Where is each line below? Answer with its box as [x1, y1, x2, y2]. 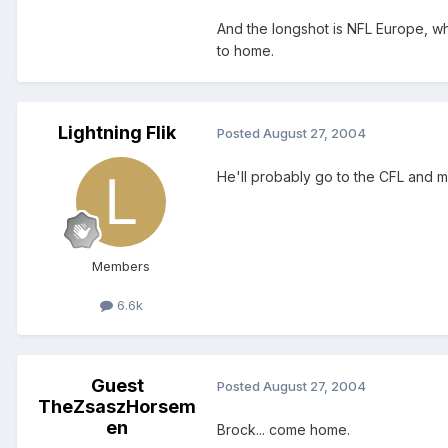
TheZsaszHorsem [38, 395, 196, 417]
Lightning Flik [58, 121, 176, 143]
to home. [217, 41, 274, 59]
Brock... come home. [217, 420, 350, 438]
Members [92, 257, 150, 274]
